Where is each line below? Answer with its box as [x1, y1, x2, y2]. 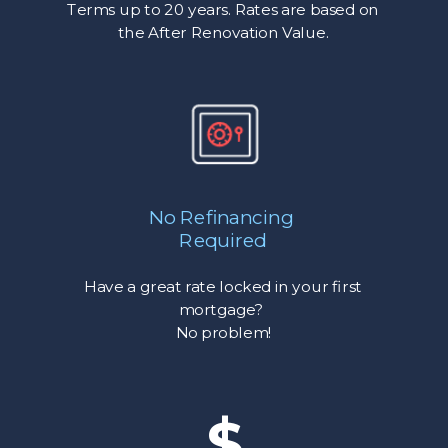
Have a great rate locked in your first [84, 278, 362, 297]
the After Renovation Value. [117, 24, 329, 43]
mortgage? [178, 301, 268, 320]
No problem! [175, 323, 271, 342]
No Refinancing [148, 206, 298, 229]
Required [179, 228, 267, 252]
